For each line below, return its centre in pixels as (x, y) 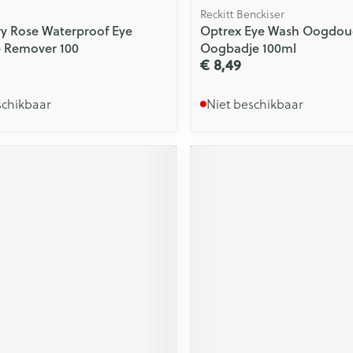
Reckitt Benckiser (242, 14)
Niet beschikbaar (255, 104)
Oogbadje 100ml (248, 47)
